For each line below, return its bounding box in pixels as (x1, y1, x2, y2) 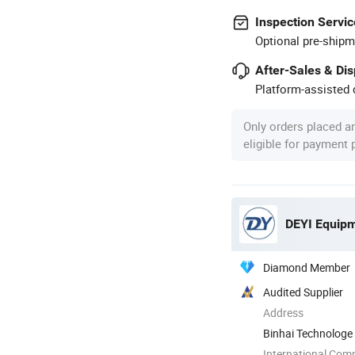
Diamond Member (263, 259, 350, 275)
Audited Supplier (263, 284, 343, 300)
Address (263, 304, 303, 320)
